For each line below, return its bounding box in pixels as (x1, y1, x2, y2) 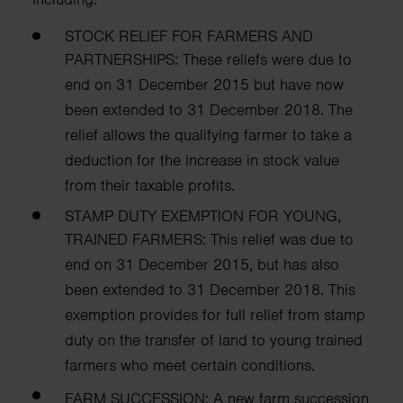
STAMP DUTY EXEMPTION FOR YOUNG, (65, 206, 341, 227)
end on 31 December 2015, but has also (65, 255, 339, 275)
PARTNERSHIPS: (65, 49, 183, 70)
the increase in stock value (160, 150, 339, 171)
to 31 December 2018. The (169, 100, 353, 121)
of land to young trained (201, 330, 363, 351)
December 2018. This (210, 280, 355, 300)
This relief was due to (210, 229, 354, 250)
